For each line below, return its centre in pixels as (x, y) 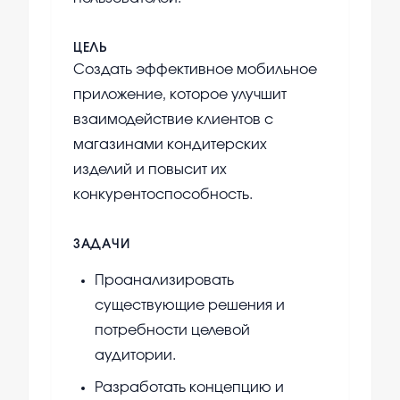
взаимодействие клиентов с (173, 120)
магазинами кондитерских (170, 145)
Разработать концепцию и (189, 388)
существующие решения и (190, 306)
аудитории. (135, 356)
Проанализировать (164, 281)
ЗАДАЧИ (102, 245)
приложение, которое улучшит (180, 95)
